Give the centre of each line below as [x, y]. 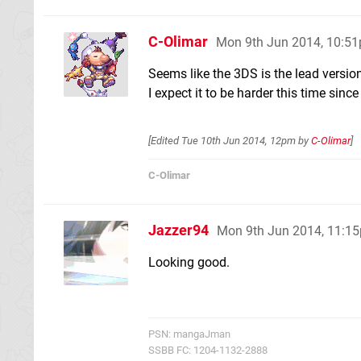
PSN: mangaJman [189, 334]
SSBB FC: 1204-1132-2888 [208, 350]
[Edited [165, 141]
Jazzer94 [178, 230]
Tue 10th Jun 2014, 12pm [239, 141]
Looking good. [189, 262]
